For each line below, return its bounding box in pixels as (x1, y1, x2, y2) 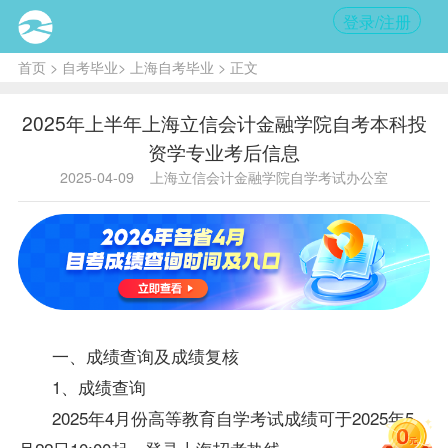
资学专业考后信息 (148, 137, 300, 165)
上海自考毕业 (129, 56, 214, 77)
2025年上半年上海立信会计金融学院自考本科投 (21, 108, 427, 136)
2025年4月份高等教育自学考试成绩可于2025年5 (51, 404, 414, 430)
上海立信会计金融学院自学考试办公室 (150, 166, 388, 187)
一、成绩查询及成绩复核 (51, 342, 239, 368)
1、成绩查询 (51, 373, 146, 399)
